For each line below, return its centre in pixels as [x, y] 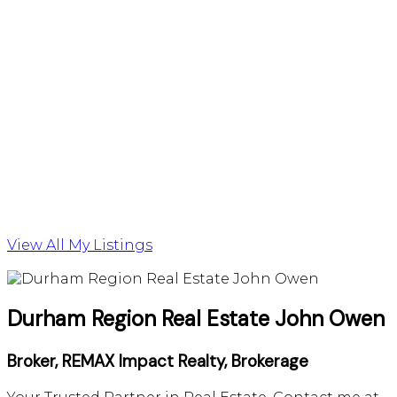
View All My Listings [80, 245]
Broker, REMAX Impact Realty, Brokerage [158, 362]
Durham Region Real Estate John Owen [196, 319]
